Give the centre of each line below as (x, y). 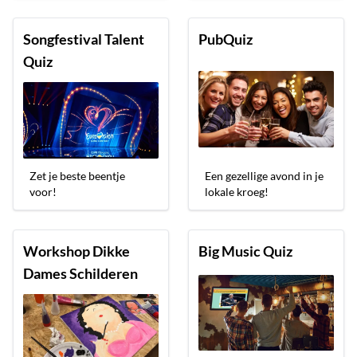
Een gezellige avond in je (264, 175)
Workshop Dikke (76, 251)
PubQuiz (226, 39)
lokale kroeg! (237, 191)
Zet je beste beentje (77, 175)
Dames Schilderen (80, 273)
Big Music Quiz (245, 251)
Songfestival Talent (84, 39)
